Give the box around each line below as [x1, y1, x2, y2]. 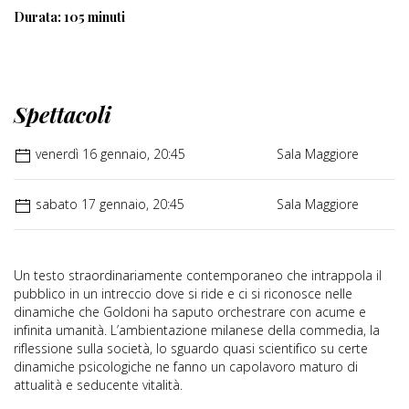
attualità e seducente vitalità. [14, 376, 183, 394]
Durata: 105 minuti [14, 8, 125, 26]
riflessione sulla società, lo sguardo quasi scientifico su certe [14, 340, 368, 358]
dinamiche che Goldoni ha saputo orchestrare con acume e [14, 303, 366, 321]
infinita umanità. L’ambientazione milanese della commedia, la [14, 321, 380, 340]
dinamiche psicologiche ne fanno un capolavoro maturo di [14, 358, 358, 376]
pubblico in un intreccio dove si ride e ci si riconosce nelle [14, 285, 352, 303]
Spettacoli [14, 100, 111, 130]
